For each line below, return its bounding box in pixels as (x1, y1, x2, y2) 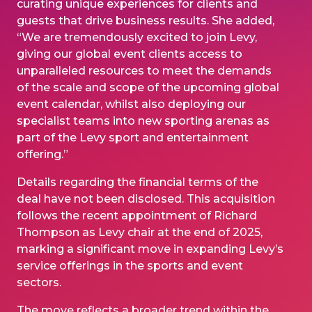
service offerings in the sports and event (17, 258, 243, 272)
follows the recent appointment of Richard (17, 208, 257, 222)
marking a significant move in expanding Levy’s (17, 242, 283, 256)
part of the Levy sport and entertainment (17, 130, 249, 144)
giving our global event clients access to (17, 47, 242, 61)
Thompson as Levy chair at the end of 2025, (17, 225, 263, 239)
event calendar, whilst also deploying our (17, 97, 246, 111)
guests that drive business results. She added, (17, 13, 274, 27)
